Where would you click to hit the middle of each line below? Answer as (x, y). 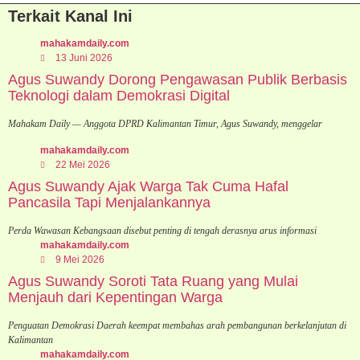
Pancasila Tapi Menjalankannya (109, 202)
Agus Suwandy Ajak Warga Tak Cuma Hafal (148, 186)
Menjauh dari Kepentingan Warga (115, 297)
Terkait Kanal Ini (70, 16)
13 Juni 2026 (84, 58)
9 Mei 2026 (80, 259)
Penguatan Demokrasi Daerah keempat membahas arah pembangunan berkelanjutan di (177, 325)
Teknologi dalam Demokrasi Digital (119, 96)
